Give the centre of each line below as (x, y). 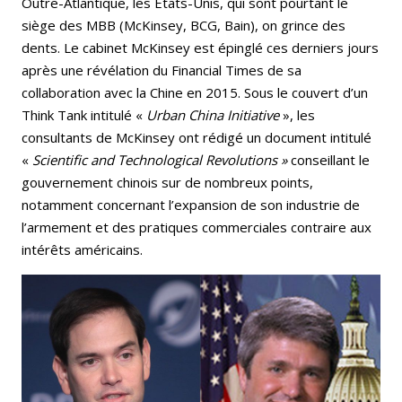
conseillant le (328, 159)
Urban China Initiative (214, 114)
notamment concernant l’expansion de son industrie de (191, 204)
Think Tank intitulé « (84, 114)
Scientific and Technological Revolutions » (160, 159)
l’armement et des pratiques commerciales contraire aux (197, 227)
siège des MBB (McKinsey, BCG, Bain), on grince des (184, 25)
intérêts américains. (84, 249)
